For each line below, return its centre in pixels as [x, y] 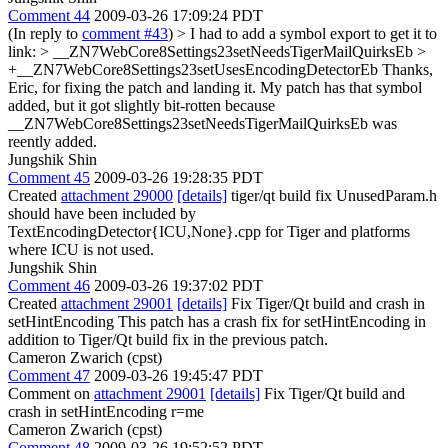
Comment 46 [49, 285]
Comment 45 [49, 177]
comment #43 [125, 33]
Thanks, [405, 69]
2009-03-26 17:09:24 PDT [178, 15]
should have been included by [102, 213]
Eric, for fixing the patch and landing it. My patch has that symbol [215, 87]
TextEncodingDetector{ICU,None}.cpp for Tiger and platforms [209, 231]
